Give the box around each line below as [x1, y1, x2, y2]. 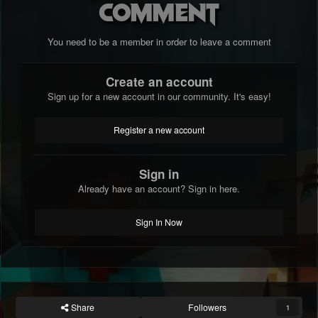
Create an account [105, 73, 213, 91]
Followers [187, 301, 226, 314]
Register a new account [114, 124, 204, 137]
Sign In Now [136, 216, 182, 229]
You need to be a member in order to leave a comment [47, 35, 271, 49]
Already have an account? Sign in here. [78, 182, 240, 196]
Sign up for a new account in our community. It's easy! [47, 89, 271, 104]
